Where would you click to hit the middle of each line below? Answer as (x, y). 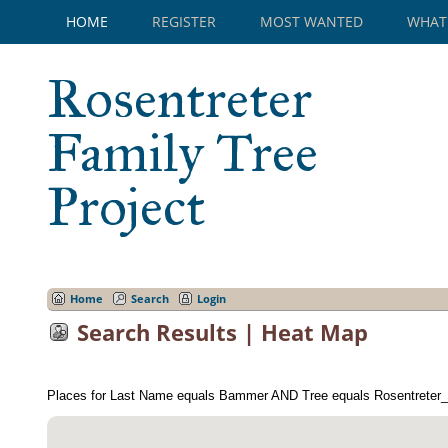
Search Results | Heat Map (222, 332)
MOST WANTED (311, 21)
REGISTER (184, 21)
